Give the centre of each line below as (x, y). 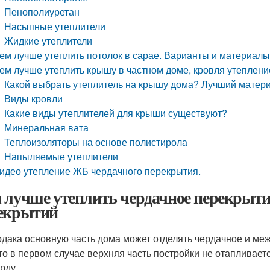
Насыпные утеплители (55, 26)
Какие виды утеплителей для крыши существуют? (116, 113)
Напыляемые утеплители (61, 156)
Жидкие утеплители (49, 41)
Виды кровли (34, 99)
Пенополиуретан (42, 12)
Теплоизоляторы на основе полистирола (96, 142)
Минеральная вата (47, 127)
